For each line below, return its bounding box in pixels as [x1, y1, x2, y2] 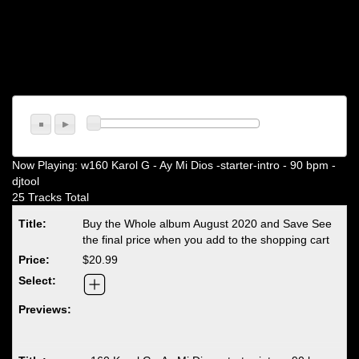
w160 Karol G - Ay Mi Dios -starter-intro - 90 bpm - [81, 158, 336, 171]
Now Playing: [12, 158, 81, 171]
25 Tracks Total [12, 190, 89, 204]
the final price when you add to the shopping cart [83, 232, 330, 246]
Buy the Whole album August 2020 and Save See [83, 216, 333, 230]
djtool [12, 174, 39, 188]
